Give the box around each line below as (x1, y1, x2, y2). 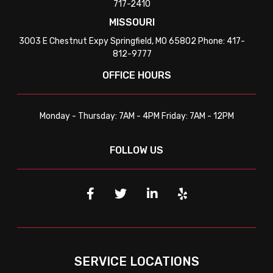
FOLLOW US (110, 144, 163, 156)
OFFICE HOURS (102, 69, 171, 81)
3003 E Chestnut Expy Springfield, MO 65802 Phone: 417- (19, 35, 245, 46)
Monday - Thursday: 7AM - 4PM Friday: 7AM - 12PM (39, 110, 234, 121)
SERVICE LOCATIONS (74, 254, 199, 269)
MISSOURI (109, 16, 155, 28)
